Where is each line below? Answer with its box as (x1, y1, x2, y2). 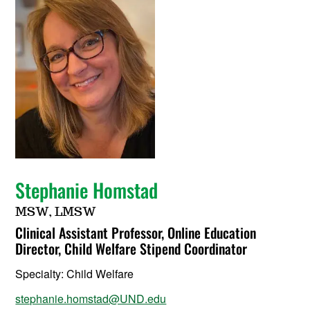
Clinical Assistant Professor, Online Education (15, 221, 257, 243)
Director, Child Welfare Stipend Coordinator (15, 237, 248, 259)
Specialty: (15, 265, 67, 282)
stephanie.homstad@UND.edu (15, 290, 167, 307)
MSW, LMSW (15, 206, 97, 219)
